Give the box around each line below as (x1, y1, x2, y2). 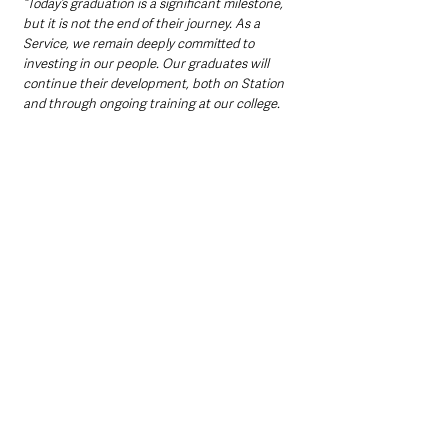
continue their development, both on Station (23, 74, 287, 92)
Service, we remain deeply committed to (23, 34, 257, 52)
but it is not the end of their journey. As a (23, 14, 263, 32)
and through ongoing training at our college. (23, 94, 280, 112)
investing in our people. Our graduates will (23, 54, 272, 72)
